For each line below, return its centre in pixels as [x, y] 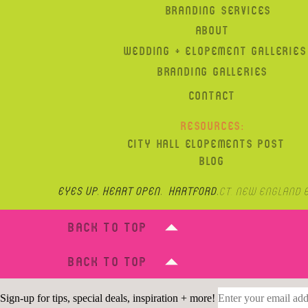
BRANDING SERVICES [219, 11]
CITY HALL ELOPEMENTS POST [206, 144]
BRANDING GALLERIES [213, 72]
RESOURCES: [213, 126]
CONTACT [212, 96]
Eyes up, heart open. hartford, [138, 191]
